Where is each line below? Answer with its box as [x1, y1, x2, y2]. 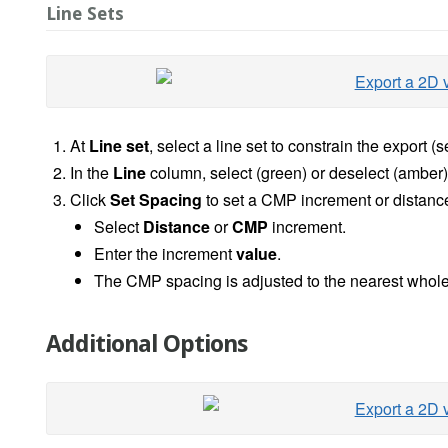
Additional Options [46, 330, 247, 359]
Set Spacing [110, 188, 202, 212]
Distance [143, 215, 210, 239]
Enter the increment [94, 242, 236, 266]
